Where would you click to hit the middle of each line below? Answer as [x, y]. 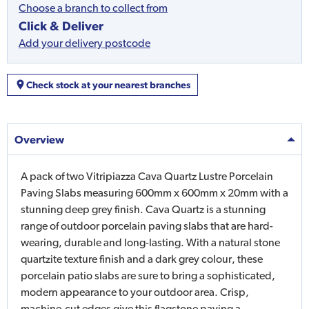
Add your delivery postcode [84, 43]
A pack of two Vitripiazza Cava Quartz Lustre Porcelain [147, 176]
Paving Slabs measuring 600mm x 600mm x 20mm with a [154, 192]
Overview [39, 139]
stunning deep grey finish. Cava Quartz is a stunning [143, 209]
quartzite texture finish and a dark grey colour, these [142, 259]
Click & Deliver [61, 26]
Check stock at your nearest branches [108, 84]
